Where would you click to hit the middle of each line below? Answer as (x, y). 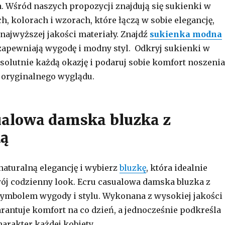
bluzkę (133, 168)
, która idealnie (177, 168)
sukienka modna (186, 34)
